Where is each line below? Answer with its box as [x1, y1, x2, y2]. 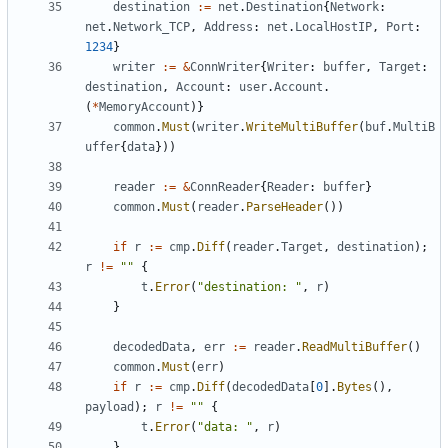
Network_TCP [113, 20, 190, 35]
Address [204, 20, 253, 35]
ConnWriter [190, 60, 260, 75]
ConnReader [190, 180, 260, 195]
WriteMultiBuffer [246, 120, 358, 135]
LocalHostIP [295, 20, 372, 35]
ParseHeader [246, 200, 323, 215]
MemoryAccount [99, 100, 190, 115]
